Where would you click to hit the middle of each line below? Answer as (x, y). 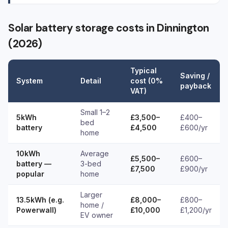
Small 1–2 (95, 112)
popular (30, 174)
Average (95, 153)
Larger (91, 195)
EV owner (97, 215)
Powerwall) (36, 210)
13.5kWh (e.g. (40, 200)
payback (196, 86)
